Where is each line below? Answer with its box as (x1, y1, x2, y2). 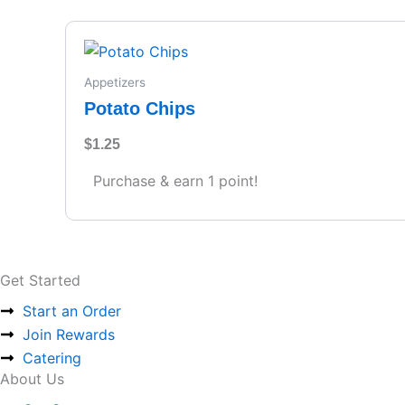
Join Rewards (23, 325, 115, 344)
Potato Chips (84, 98, 195, 118)
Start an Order (23, 302, 121, 321)
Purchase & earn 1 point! (93, 171, 258, 190)
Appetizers (84, 75, 146, 90)
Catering (23, 349, 81, 368)
